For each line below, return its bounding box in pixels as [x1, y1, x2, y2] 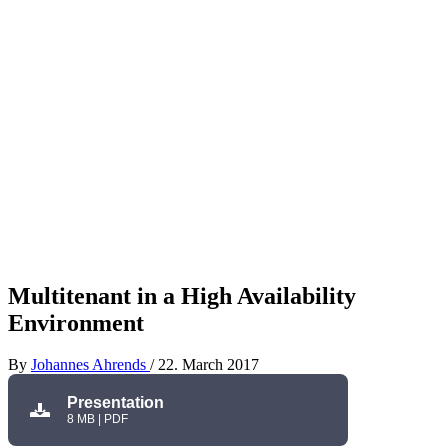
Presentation [67, 394, 164, 412]
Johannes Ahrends [31, 356, 150, 374]
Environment [8, 309, 144, 336]
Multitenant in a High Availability [8, 282, 356, 309]
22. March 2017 [158, 356, 259, 374]
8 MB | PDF [67, 412, 128, 427]
